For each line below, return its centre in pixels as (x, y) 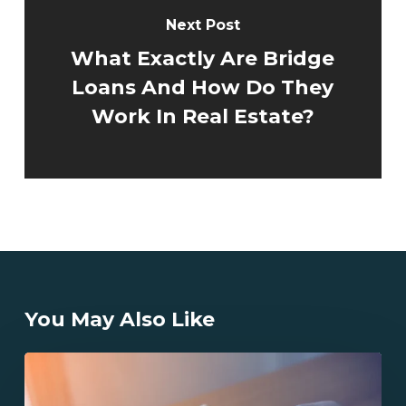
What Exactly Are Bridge (203, 58)
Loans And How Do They (203, 87)
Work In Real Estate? (203, 116)
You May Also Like (119, 319)
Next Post (203, 24)
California (53, 362)
